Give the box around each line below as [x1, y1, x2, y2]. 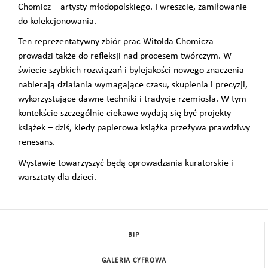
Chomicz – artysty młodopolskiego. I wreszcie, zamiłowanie [18, 2, 247, 12]
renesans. [18, 138, 55, 148]
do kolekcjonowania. [18, 16, 96, 26]
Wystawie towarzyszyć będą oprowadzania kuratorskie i [18, 158, 233, 168]
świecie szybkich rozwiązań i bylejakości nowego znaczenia [18, 66, 244, 76]
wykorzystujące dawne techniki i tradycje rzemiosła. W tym [18, 95, 246, 105]
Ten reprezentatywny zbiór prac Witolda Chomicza [18, 37, 214, 47]
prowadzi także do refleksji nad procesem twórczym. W [18, 51, 232, 62]
